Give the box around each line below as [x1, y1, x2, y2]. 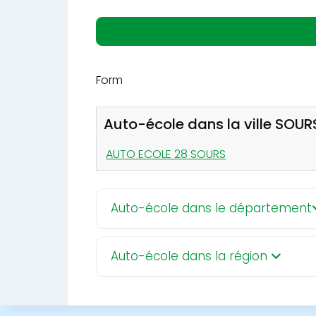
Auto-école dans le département [111, 199, 312, 217]
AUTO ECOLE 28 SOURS [106, 145, 226, 162]
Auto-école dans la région [111, 247, 271, 265]
